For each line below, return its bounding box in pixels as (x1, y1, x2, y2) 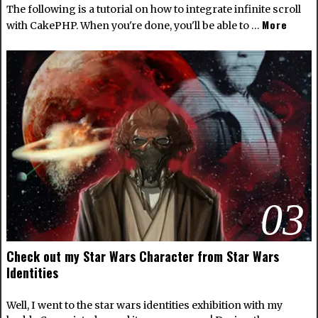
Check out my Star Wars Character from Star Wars (6, 247, 279, 266)
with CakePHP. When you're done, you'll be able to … (6, 19, 262, 33)
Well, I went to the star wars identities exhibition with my (6, 299, 283, 312)
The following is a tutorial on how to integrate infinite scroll (6, 3, 301, 16)
